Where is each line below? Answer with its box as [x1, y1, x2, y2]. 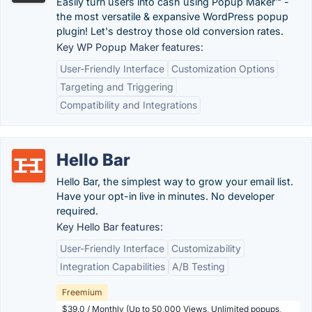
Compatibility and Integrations [60, 99, 197, 111]
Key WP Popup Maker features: [56, 41, 203, 53]
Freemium [62, 287, 102, 297]
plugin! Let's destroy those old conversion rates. [56, 25, 283, 37]
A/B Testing [172, 260, 225, 272]
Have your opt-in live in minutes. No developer [56, 190, 274, 202]
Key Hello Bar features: [56, 221, 163, 233]
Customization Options [171, 63, 274, 75]
